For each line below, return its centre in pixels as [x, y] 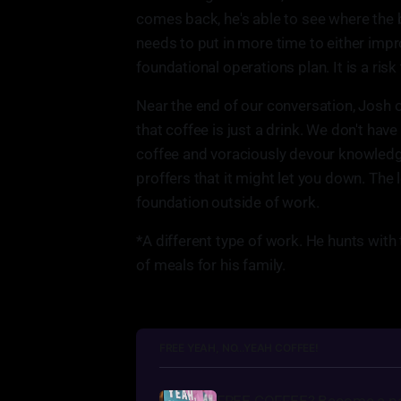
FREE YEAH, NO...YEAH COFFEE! [239, 347]
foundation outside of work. [228, 202]
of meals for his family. [211, 264]
